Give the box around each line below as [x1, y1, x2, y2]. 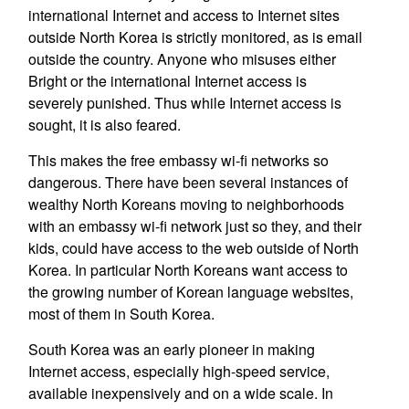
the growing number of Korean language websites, [27, 281, 353, 302]
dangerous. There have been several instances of [27, 172, 348, 193]
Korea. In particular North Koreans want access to [27, 259, 348, 280]
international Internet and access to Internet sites [27, 5, 340, 26]
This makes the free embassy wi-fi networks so [27, 150, 329, 171]
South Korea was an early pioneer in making [27, 339, 315, 360]
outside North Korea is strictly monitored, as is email [27, 26, 362, 47]
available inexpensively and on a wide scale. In [27, 383, 333, 404]
